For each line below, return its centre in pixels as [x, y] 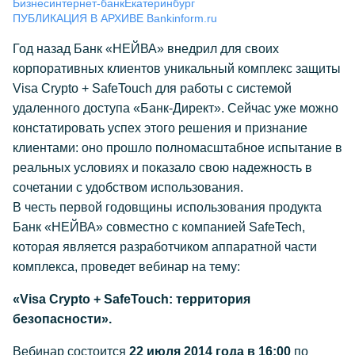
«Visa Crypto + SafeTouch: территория [132, 299]
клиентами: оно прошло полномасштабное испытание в [177, 148]
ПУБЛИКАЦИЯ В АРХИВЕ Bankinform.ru [115, 18]
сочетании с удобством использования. [128, 187]
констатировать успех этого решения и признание [160, 128]
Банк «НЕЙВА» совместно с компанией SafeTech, [159, 227]
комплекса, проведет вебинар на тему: [126, 267]
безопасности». [62, 319]
